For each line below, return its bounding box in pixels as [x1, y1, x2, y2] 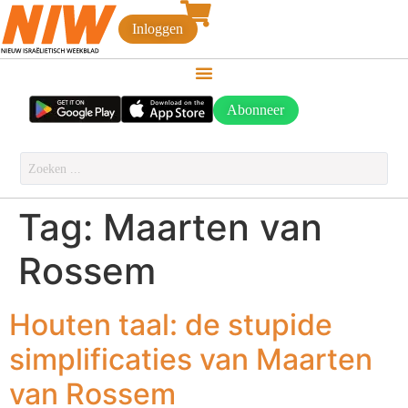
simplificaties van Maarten [9, 342, 372, 378]
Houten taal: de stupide [9, 307, 332, 343]
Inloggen [132, 20, 184, 38]
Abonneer [227, 101, 285, 119]
